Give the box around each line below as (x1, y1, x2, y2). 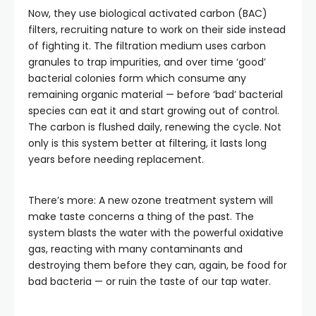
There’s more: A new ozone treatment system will (28, 193, 273, 207)
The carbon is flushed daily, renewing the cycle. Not (28, 120, 281, 134)
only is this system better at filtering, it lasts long (28, 136, 267, 150)
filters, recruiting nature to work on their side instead (28, 23, 286, 37)
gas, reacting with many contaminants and (28, 242, 243, 256)
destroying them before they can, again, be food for (28, 258, 287, 272)
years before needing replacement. (28, 152, 207, 166)
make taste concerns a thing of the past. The (28, 209, 254, 224)
